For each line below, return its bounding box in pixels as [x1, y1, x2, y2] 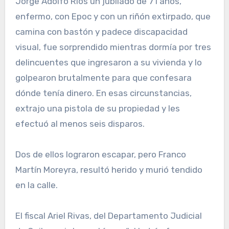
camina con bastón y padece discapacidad [15, 27, 188, 37]
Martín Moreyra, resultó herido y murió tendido [15, 165, 202, 175]
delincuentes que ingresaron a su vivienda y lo [15, 57, 202, 68]
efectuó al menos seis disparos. [15, 119, 145, 129]
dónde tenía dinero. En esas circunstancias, [15, 88, 192, 99]
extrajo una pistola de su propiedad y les [15, 103, 180, 114]
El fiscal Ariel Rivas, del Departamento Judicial [15, 211, 202, 221]
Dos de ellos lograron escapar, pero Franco [15, 149, 186, 160]
